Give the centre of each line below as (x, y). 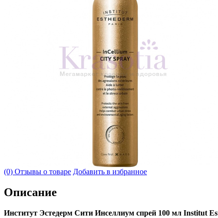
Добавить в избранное (110, 171)
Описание (30, 192)
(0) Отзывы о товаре (37, 171)
